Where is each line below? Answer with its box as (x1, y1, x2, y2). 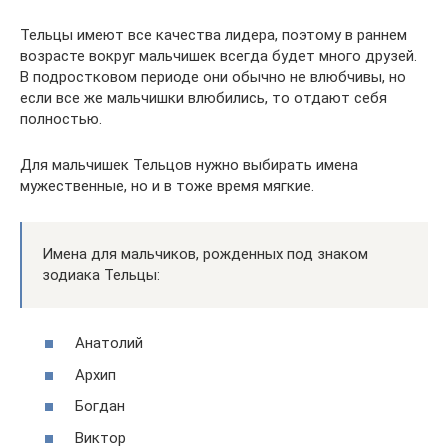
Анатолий (75, 334, 143, 353)
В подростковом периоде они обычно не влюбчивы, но (20, 67, 406, 86)
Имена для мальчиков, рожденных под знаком (42, 244, 368, 263)
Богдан (75, 397, 125, 416)
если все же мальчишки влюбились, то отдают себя (20, 88, 387, 107)
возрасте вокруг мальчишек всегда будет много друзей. (20, 46, 417, 65)
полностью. (20, 109, 102, 128)
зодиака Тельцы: (42, 265, 160, 284)
